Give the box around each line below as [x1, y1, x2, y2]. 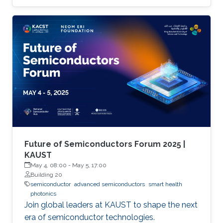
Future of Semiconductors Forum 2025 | [24, 139, 185, 149]
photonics [30, 190, 56, 197]
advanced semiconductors [74, 180, 145, 188]
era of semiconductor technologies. [24, 212, 155, 222]
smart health [148, 180, 182, 188]
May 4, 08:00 [30, 161, 67, 169]
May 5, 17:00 [72, 161, 107, 169]
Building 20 [30, 171, 62, 178]
